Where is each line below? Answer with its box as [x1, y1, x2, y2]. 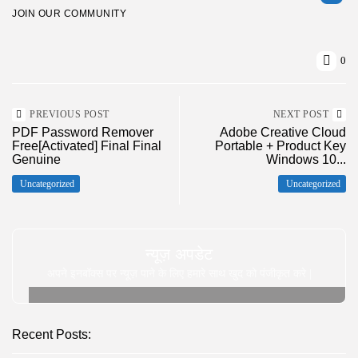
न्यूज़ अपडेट [145, 245, 213, 263]
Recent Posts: [12, 327, 91, 341]
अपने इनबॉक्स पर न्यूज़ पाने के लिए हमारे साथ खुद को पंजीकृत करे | [46, 267, 312, 280]
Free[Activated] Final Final [12, 138, 161, 153]
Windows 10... [266, 152, 346, 166]
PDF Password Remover [12, 125, 153, 139]
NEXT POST [272, 108, 328, 120]
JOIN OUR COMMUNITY [12, 7, 126, 19]
